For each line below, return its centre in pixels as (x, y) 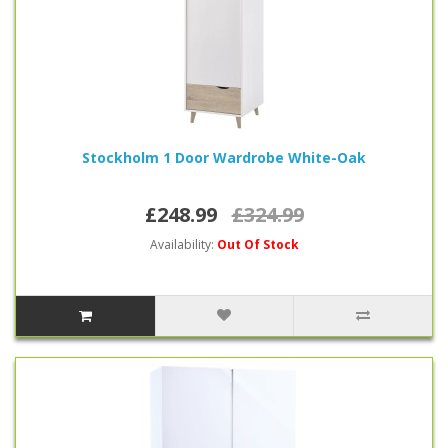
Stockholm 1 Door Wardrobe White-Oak (224, 157)
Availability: (183, 244)
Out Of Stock (257, 244)
